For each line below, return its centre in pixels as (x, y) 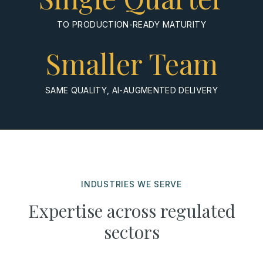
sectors (131, 232)
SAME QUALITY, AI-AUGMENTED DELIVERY (131, 90)
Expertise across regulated (131, 211)
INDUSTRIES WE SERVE (131, 184)
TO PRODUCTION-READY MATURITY (131, 24)
